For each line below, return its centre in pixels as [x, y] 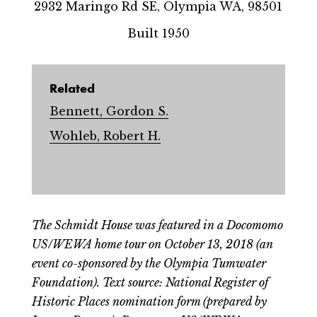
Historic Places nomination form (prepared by [149, 302]
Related [72, 88]
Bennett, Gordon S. [109, 111]
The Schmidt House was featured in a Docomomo [157, 225]
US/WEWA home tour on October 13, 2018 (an [152, 244]
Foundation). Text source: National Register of [150, 283]
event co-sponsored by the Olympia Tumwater [149, 264]
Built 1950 [158, 33]
